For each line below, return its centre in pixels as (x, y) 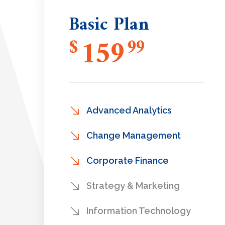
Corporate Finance (128, 160)
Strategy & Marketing (133, 186)
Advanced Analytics (129, 110)
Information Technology (139, 211)
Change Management (134, 135)
